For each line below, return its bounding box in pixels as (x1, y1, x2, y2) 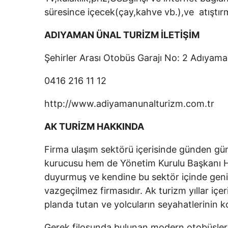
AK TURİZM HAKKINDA (44, 121, 146, 132)
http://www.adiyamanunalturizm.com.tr (44, 98, 214, 109)
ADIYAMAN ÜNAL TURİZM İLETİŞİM (44, 30, 199, 40)
